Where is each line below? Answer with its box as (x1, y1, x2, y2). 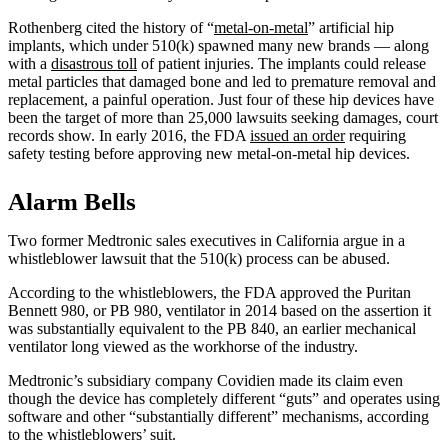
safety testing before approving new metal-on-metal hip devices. (8, 144, 410, 162)
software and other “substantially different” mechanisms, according (8, 407, 429, 425)
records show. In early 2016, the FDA (8, 126, 250, 144)
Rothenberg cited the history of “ (8, 18, 214, 36)
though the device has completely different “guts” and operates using (8, 389, 440, 407)
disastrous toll (51, 54, 137, 72)
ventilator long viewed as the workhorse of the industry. (8, 337, 358, 355)
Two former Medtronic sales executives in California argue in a (8, 231, 405, 249)
